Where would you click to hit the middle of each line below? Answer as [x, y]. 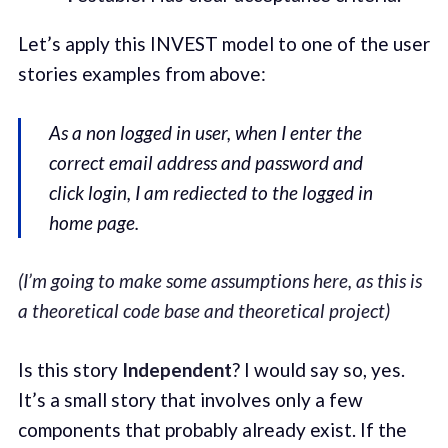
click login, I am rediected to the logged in [211, 192]
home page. [94, 222]
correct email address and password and [206, 162]
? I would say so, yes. [318, 369]
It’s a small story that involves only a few [190, 399]
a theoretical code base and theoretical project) [203, 311]
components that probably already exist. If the [212, 429]
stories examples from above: [141, 74]
